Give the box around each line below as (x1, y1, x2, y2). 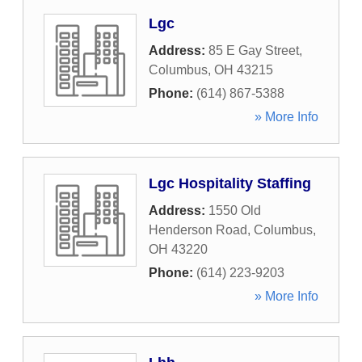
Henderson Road (149, 223, 247, 237)
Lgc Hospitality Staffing (149, 175, 311, 192)
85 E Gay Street (208, 44, 299, 57)
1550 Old (208, 204, 261, 217)
